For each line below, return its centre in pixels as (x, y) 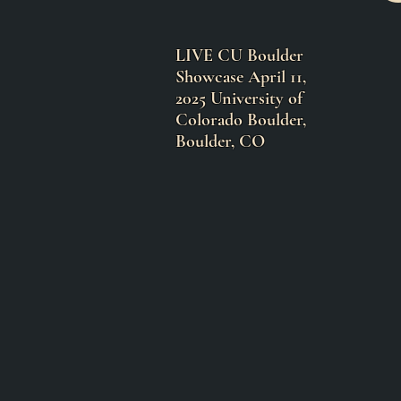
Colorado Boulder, (241, 120)
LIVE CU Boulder (239, 55)
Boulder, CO (222, 141)
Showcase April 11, (241, 77)
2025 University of (239, 98)
